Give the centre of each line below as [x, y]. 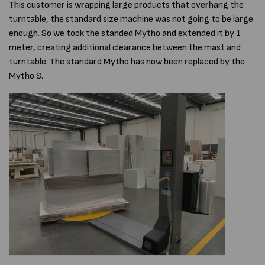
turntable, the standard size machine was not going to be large [131, 19]
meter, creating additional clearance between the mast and [125, 47]
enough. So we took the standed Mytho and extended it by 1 [125, 33]
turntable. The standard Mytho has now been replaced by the [127, 62]
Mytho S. [27, 76]
